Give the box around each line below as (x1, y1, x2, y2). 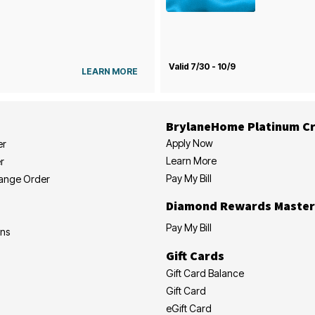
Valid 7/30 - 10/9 (168, 60, 236, 72)
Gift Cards (166, 247, 224, 264)
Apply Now (166, 136, 213, 149)
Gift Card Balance (166, 266, 244, 279)
